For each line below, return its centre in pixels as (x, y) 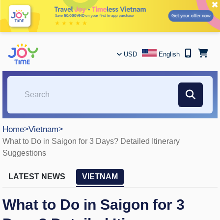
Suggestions (24, 153)
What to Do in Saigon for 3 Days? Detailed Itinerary (91, 141)
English (169, 54)
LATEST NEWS (37, 177)
